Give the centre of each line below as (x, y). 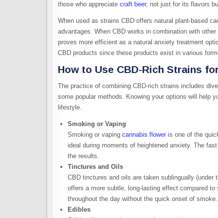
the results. (83, 156)
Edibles (79, 209)
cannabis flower (144, 134)
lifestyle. (70, 107)
